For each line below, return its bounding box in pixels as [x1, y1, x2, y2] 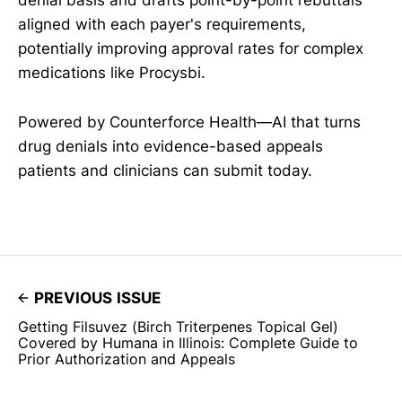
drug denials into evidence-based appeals [18, 136, 323, 155]
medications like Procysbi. [18, 64, 205, 83]
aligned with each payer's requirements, [18, 15, 306, 34]
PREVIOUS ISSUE [34, 288, 162, 307]
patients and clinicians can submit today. [18, 161, 312, 179]
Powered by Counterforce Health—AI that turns [18, 112, 361, 131]
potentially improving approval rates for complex [18, 39, 363, 58]
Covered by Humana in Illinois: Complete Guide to [18, 333, 358, 352]
